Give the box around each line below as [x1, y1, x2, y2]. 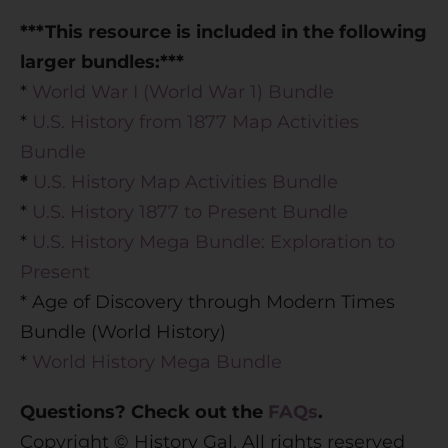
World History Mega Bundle [32, 350, 282, 373]
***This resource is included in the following [20, 20, 427, 43]
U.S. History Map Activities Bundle [33, 170, 338, 193]
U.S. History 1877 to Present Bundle [32, 200, 348, 223]
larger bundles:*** [20, 50, 184, 73]
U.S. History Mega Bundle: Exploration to [32, 230, 395, 253]
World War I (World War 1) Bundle [32, 80, 334, 103]
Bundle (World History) [20, 320, 226, 343]
